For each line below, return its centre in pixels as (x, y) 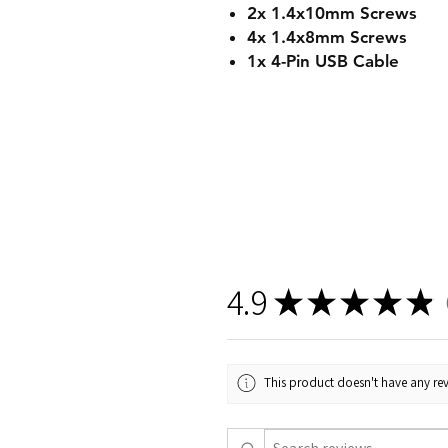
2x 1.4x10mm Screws (332, 13)
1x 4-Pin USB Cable (323, 61)
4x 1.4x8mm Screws (327, 37)
